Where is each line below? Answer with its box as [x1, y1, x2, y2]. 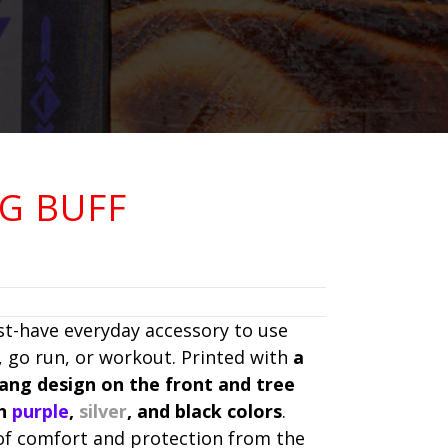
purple [12, 399, 69, 424]
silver [79, 399, 127, 424]
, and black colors [127, 399, 282, 424]
